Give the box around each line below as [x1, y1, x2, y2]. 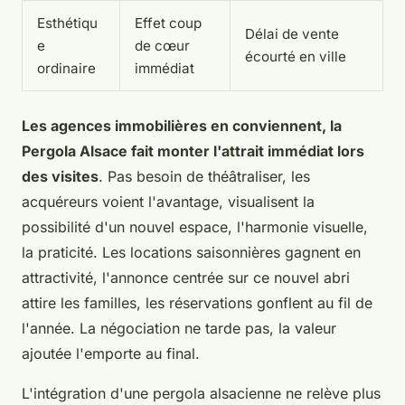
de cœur [135, 36, 190, 54]
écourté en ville [245, 47, 346, 65]
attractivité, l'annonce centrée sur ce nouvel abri [22, 268, 350, 287]
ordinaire [37, 59, 96, 77]
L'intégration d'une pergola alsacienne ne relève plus [22, 383, 381, 402]
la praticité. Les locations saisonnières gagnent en [22, 242, 361, 261]
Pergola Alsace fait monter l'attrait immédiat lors [22, 141, 364, 160]
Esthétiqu [37, 14, 98, 32]
